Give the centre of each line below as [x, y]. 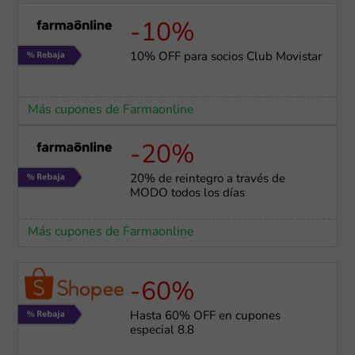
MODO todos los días [187, 193]
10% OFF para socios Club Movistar [225, 57]
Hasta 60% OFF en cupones [205, 316]
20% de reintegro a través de [207, 179]
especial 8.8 [162, 330]
